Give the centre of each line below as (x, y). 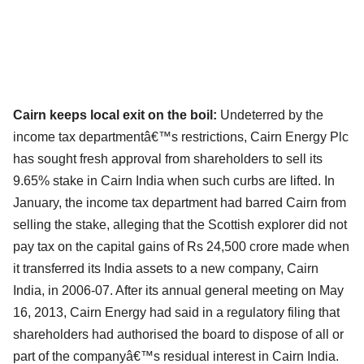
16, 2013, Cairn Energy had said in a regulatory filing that (176, 313)
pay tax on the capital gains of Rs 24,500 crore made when (181, 247)
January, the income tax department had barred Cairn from (180, 203)
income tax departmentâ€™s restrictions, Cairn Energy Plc (181, 137)
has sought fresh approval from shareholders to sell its (168, 159)
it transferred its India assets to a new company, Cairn (166, 269)
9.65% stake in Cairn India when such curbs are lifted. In (174, 181)
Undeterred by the (272, 115)
